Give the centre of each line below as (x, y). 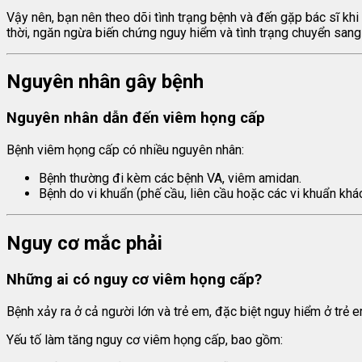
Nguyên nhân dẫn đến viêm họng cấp (136, 118)
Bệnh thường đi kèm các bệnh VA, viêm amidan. (170, 179)
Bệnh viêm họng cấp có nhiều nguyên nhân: (125, 150)
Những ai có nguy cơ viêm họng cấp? (134, 279)
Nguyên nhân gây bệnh (105, 82)
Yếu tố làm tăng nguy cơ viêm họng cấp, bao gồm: (145, 339)
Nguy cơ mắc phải (84, 243)
